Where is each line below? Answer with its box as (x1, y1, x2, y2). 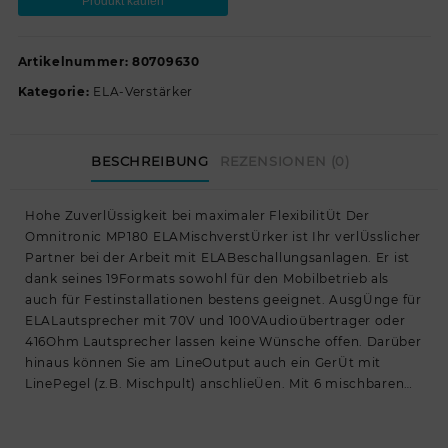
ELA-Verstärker (93, 83, 194, 99)
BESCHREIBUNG (90, 152, 209, 169)
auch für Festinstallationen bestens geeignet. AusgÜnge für (25, 292, 422, 307)
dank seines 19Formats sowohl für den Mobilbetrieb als (25, 271, 390, 286)
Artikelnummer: (17, 53, 132, 69)
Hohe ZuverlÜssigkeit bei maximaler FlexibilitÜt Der (25, 208, 370, 223)
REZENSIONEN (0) (219, 152, 350, 169)
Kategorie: (17, 83, 94, 99)
